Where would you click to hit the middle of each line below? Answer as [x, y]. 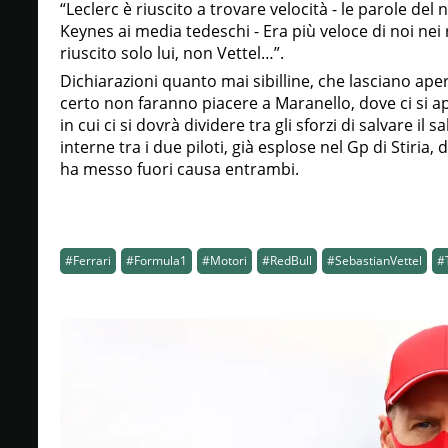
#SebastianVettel [374, 260]
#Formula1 [156, 260]
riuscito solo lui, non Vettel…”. [171, 53]
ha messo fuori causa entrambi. [179, 169]
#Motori [224, 260]
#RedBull [286, 260]
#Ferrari [87, 260]
